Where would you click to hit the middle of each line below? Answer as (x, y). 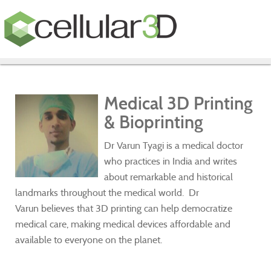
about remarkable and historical (168, 177)
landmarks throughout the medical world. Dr (107, 193)
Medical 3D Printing (178, 103)
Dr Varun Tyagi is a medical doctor (174, 145)
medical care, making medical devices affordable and (123, 224)
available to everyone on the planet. (89, 240)
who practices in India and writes (171, 161)
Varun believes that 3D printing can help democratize (124, 208)
